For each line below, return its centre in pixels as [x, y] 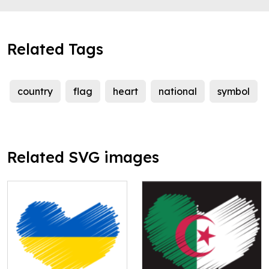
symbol [234, 92]
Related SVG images [83, 157]
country [35, 92]
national [178, 92]
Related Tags [55, 49]
